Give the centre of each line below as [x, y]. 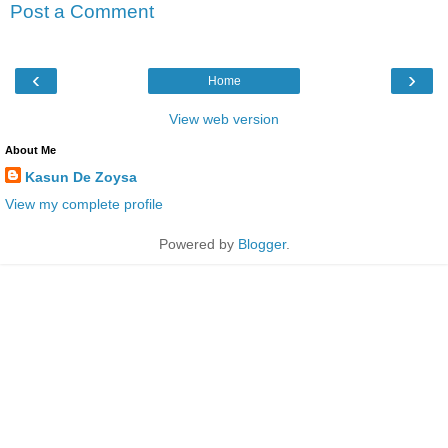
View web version [224, 118]
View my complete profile [84, 203]
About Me [30, 149]
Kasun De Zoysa [81, 176]
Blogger [261, 243]
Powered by [198, 243]
